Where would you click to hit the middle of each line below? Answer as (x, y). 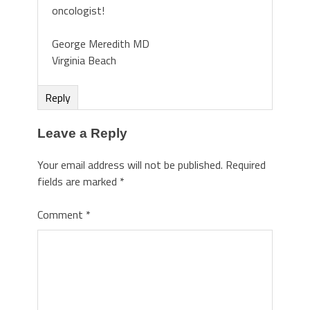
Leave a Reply (82, 133)
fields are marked (79, 181)
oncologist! (78, 10)
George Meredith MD (101, 43)
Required (246, 164)
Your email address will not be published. (130, 164)
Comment (62, 214)
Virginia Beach (84, 60)
